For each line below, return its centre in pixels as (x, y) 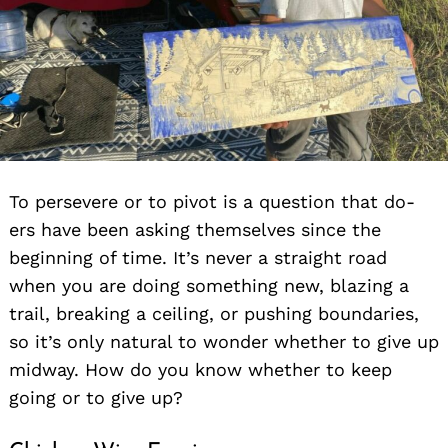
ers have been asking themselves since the (195, 229)
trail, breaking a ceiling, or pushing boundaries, (214, 313)
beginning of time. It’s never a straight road (198, 257)
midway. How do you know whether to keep (200, 369)
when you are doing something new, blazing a (209, 285)
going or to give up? (96, 397)
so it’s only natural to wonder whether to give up (224, 341)
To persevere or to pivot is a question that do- (212, 201)
